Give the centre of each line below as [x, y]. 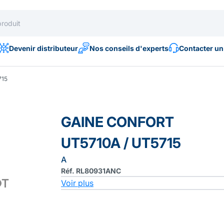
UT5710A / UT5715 [121, 143]
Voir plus [77, 183]
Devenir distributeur [43, 48]
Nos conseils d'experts [129, 48]
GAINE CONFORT [117, 122]
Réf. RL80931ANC [91, 171]
